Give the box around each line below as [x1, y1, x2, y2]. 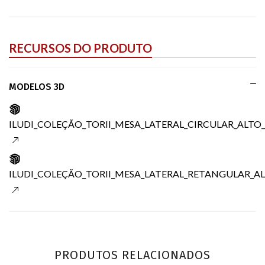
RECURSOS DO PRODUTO [9, 40, 152, 55]
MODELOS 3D [9, 80, 64, 92]
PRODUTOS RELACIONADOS [54, 247, 211, 262]
